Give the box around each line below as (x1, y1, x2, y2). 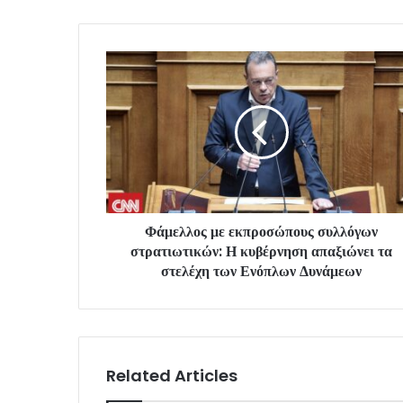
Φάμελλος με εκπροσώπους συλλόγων (145, 220, 378, 242)
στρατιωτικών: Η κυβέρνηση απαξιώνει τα (130, 240, 392, 262)
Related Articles (106, 363, 237, 387)
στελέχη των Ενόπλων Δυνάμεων (161, 260, 362, 282)
